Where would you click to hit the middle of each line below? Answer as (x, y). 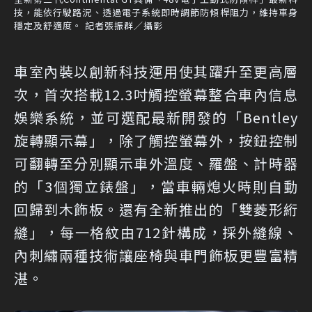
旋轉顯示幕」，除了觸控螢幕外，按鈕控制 (156, 140)
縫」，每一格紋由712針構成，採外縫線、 (156, 232)
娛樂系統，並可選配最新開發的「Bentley (156, 117)
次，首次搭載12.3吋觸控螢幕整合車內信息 (156, 94)
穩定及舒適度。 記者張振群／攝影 (88, 25)
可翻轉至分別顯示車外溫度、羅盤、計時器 (156, 163)
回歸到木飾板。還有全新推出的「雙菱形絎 (156, 209)
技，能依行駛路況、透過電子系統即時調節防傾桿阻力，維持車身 (156, 12)
